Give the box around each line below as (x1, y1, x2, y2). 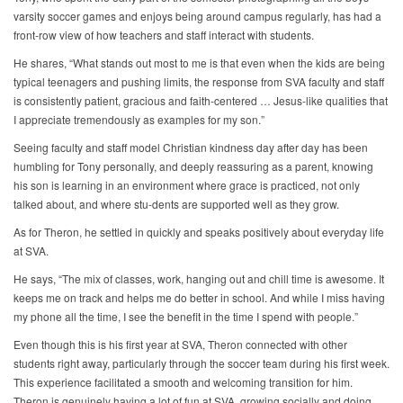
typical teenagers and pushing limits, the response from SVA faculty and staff (13, 74, 384, 90)
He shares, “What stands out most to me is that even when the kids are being (13, 55, 385, 71)
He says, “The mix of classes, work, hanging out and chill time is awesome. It (13, 271, 384, 287)
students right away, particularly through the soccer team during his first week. (13, 355, 390, 372)
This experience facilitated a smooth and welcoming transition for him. (13, 374, 353, 390)
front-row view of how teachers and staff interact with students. (13, 27, 314, 43)
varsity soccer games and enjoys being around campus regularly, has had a (13, 8, 381, 24)
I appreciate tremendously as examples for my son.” (13, 112, 264, 128)
